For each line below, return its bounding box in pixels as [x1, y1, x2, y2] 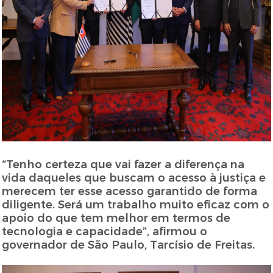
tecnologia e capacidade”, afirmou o [2, 225, 208, 239]
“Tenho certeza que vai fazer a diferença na [2, 158, 245, 172]
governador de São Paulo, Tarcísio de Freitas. [2, 238, 255, 252]
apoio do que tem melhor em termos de [2, 211, 231, 225]
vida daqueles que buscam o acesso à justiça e [2, 171, 266, 185]
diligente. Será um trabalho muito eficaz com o [2, 198, 270, 212]
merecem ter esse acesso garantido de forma [2, 185, 258, 199]
